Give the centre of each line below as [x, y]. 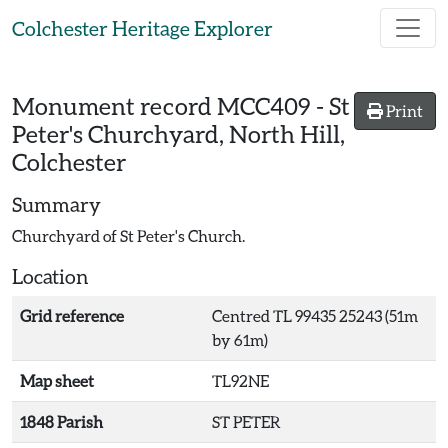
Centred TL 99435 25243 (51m [315, 315]
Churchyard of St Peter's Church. [128, 235]
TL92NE [240, 380]
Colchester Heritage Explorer [142, 28]
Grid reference [72, 315]
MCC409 [264, 105]
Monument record [114, 105]
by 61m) [240, 339]
